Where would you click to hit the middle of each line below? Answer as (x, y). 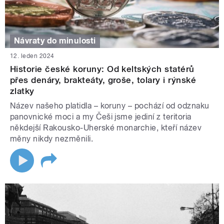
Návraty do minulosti (55, 41)
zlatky (22, 91)
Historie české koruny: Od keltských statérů (102, 69)
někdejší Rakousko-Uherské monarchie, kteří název (106, 127)
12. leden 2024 (32, 56)
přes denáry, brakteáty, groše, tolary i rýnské (103, 80)
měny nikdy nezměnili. (52, 138)
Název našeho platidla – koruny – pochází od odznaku (110, 105)
